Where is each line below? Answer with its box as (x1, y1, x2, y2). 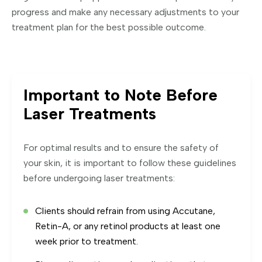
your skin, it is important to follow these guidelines (23, 157, 236, 168)
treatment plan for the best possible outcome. (12, 21, 206, 33)
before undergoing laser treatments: (23, 172, 175, 184)
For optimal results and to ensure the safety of (23, 142, 219, 153)
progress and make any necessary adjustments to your (12, 6, 239, 18)
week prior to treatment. (35, 235, 138, 247)
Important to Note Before (23, 84, 218, 105)
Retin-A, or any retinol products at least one (35, 220, 220, 232)
